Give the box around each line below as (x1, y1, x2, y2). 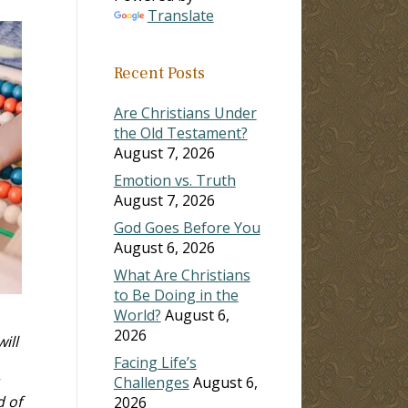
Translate (147, 5, 214, 25)
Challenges (113, 372, 189, 393)
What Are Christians (113, 264, 250, 285)
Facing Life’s (113, 352, 197, 372)
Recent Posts (113, 62, 205, 84)
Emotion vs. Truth (113, 169, 236, 190)
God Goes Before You (113, 217, 260, 238)
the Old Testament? (113, 122, 248, 143)
